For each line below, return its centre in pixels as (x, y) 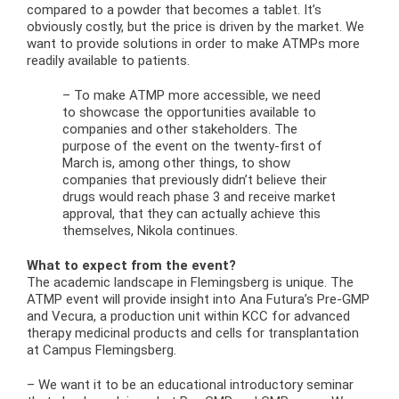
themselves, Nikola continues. (150, 231)
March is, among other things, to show (176, 163)
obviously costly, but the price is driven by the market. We (195, 27)
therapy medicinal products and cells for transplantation (192, 333)
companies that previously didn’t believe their (194, 180)
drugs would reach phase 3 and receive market (199, 197)
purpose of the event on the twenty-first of (192, 146)
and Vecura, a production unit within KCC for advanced (188, 316)
